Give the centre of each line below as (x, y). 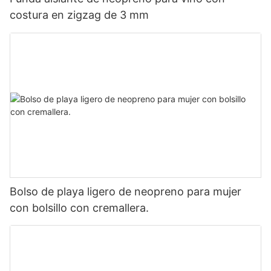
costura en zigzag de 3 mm (79, 15)
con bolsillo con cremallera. (79, 207)
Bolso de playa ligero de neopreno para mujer (126, 191)
